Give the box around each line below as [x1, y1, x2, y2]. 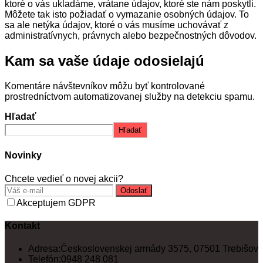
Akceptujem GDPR [16, 197, 96, 208]
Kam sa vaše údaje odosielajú [5, 53, 204, 69]
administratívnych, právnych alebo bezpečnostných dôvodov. [5, 31, 257, 41]
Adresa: [28, 244, 60, 254]
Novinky [5, 150, 42, 161]
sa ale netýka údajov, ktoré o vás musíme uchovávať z [5, 20, 228, 31]
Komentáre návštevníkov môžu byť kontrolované [5, 81, 205, 92]
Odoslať [120, 186, 147, 195]
